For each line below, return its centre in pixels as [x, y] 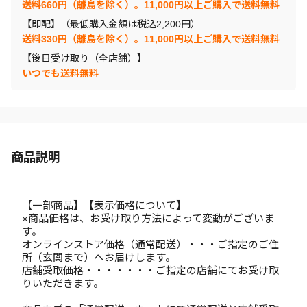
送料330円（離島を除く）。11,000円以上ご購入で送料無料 [151, 39]
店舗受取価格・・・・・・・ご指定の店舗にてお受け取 [150, 270]
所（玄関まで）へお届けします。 [99, 257]
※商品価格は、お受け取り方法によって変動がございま [148, 218]
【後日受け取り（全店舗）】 [84, 58]
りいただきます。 [63, 283]
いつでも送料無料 [60, 73]
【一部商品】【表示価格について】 [104, 205]
